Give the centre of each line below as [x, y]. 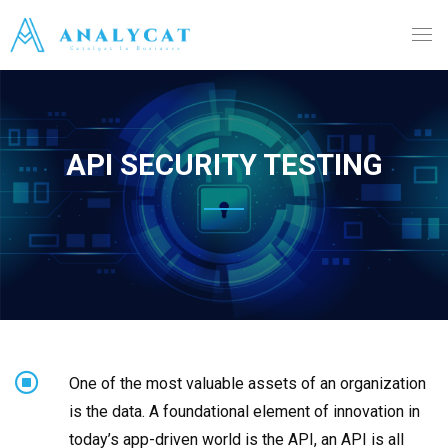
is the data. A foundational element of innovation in [244, 412]
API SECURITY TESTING [224, 165]
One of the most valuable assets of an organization [247, 384]
